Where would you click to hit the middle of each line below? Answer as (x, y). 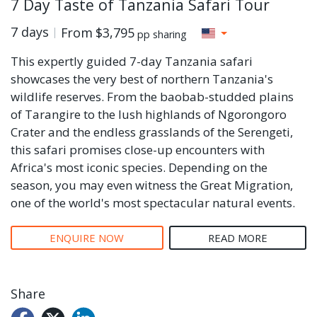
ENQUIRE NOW (87, 238)
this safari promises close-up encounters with (138, 150)
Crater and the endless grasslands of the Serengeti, (152, 132)
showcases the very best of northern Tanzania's (142, 79)
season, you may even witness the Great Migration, (152, 185)
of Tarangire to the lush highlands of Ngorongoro (149, 115)
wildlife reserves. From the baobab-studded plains (152, 97)
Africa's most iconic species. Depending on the (139, 168)
